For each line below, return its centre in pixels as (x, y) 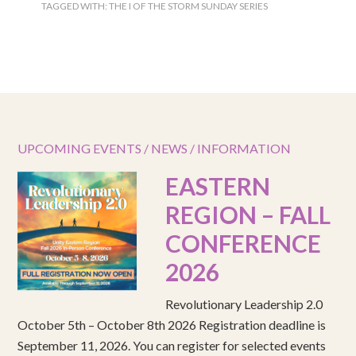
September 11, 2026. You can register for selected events (172, 346)
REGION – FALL (248, 215)
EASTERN (218, 186)
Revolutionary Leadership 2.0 (244, 304)
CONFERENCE (244, 244)
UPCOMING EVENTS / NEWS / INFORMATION (155, 149)
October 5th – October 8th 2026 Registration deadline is (172, 325)
